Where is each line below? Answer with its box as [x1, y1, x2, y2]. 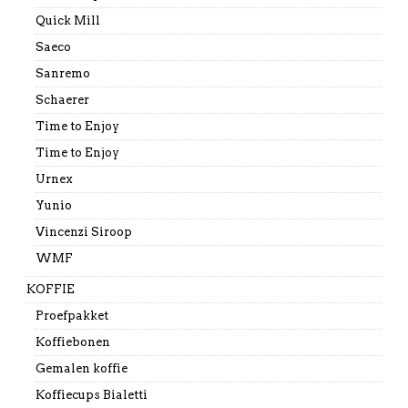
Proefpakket [35, 308, 108, 322]
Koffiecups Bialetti [35, 387, 148, 402]
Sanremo [35, 66, 90, 80]
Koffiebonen [35, 334, 110, 349]
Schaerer [35, 92, 89, 107]
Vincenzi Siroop [35, 224, 132, 239]
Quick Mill [35, 13, 100, 27]
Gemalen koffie [35, 361, 127, 375]
